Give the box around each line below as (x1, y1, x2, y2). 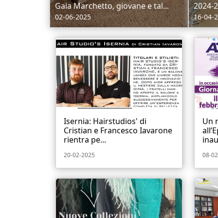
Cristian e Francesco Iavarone (64, 125, 172, 136)
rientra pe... (64, 134, 106, 145)
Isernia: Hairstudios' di (64, 115, 146, 127)
